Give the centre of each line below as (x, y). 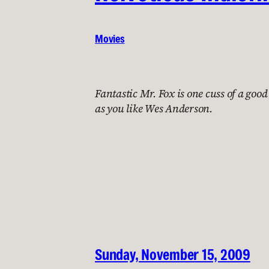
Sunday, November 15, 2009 (173, 254)
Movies (110, 38)
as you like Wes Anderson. (154, 108)
